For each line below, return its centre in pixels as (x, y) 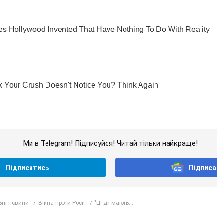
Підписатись (28, 168)
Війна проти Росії (62, 203)
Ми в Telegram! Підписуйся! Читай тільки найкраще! (110, 144)
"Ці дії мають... (114, 203)
